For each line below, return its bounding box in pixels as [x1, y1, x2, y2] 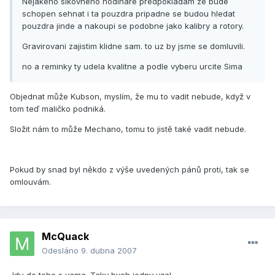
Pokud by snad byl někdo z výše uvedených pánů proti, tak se [10, 165, 249, 175]
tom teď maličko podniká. [10, 104, 106, 114]
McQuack [42, 230, 89, 243]
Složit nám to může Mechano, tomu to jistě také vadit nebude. [10, 124, 246, 134]
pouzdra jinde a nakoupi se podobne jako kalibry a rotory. [22, 21, 244, 31]
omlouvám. [10, 177, 51, 187]
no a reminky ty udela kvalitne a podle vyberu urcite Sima [22, 61, 242, 72]
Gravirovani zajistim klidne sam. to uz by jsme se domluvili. [22, 41, 245, 52]
